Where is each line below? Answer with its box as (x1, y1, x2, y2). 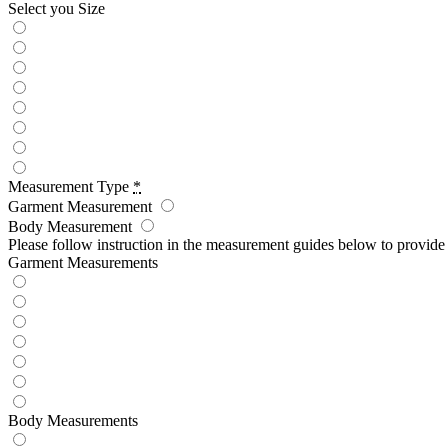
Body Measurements (8, 411, 138, 429)
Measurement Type (8, 177, 129, 195)
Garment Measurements (8, 253, 158, 271)
